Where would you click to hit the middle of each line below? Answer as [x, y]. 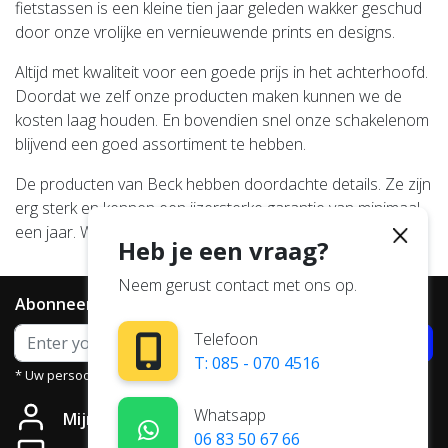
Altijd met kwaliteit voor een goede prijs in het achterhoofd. [221, 72]
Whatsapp [230, 414]
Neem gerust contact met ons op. [237, 284]
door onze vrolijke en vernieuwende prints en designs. [207, 32]
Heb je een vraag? [223, 250]
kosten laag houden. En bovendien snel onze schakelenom [222, 120]
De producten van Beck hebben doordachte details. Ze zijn [223, 184]
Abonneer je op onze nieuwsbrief [145, 304]
